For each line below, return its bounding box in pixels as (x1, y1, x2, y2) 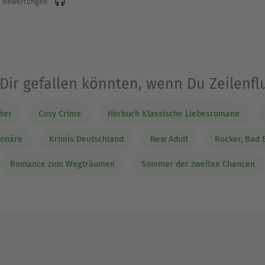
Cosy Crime (38, 109, 81, 119)
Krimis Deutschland (49, 134, 124, 144)
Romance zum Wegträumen (10, 159, 115, 169)
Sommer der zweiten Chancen (141, 159, 255, 169)
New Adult (150, 134, 188, 144)
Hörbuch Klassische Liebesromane (108, 109, 240, 119)
